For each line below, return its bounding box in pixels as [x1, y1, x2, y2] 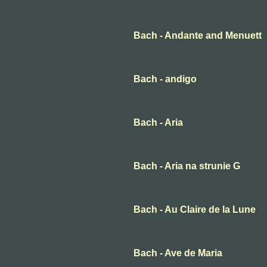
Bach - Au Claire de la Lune [133, 204, 256, 215]
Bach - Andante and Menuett [133, 30, 262, 41]
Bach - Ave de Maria [133, 248, 222, 259]
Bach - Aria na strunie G [133, 161, 240, 172]
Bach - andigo [133, 74, 197, 85]
